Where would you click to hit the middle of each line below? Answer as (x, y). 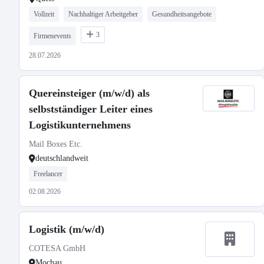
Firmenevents (52, 36)
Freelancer (48, 174)
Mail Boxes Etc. (56, 144)
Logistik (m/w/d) (67, 229)
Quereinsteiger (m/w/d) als (89, 93)
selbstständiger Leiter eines (91, 109)
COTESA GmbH (57, 248)
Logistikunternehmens (80, 125)
